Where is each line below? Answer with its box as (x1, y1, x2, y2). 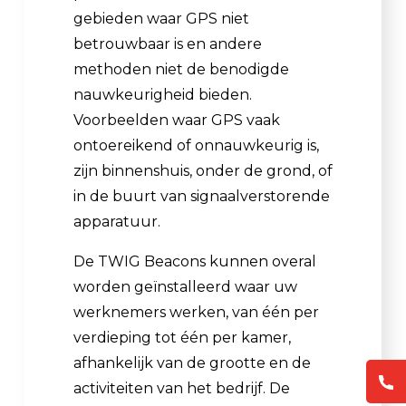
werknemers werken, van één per (73, 303, 319, 321)
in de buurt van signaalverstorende (73, 187, 330, 205)
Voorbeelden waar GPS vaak (73, 111, 280, 129)
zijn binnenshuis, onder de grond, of (73, 161, 333, 179)
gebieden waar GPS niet (73, 9, 249, 27)
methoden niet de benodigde (73, 60, 289, 78)
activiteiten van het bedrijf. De (73, 379, 290, 397)
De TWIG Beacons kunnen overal (73, 252, 316, 270)
